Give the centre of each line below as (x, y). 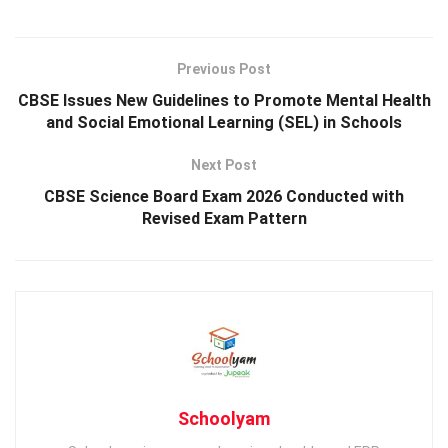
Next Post (224, 164)
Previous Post (224, 68)
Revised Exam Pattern (224, 218)
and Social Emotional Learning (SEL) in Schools (224, 122)
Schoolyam (224, 418)
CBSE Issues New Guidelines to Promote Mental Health (224, 100)
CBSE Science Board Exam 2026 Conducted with (224, 196)
